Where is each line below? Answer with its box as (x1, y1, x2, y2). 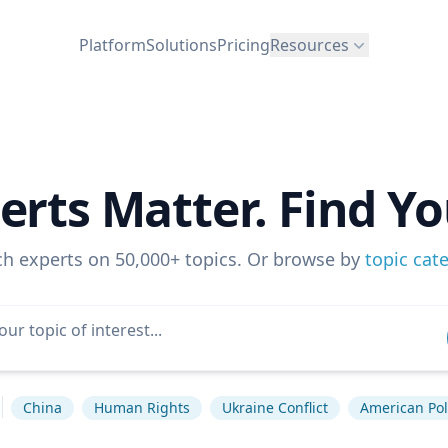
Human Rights (94, 398, 190, 417)
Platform (79, 33, 146, 56)
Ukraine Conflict (222, 398, 328, 417)
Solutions (146, 33, 217, 56)
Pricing (217, 33, 270, 56)
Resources (270, 33, 349, 56)
